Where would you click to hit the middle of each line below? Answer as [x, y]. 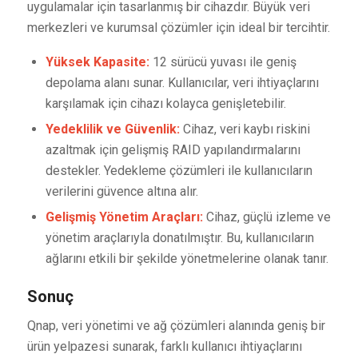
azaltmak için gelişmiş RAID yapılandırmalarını [173, 149]
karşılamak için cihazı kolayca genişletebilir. [165, 103]
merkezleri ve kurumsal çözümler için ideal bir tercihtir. [178, 28]
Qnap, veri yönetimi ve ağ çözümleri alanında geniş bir [176, 326]
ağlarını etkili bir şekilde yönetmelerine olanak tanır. [187, 258]
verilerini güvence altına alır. [121, 191]
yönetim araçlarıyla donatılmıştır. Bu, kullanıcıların [179, 237]
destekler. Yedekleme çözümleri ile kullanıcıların [179, 170]
